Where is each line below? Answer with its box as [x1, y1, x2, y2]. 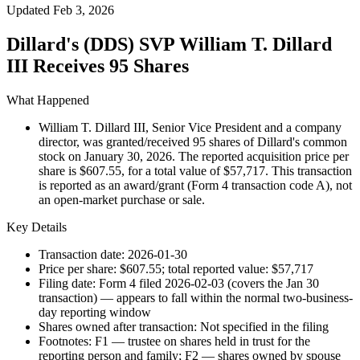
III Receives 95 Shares [6, 55, 189, 77]
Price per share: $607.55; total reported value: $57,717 [39, 262, 313, 276]
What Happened [6, 93, 89, 108]
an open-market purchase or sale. [39, 193, 205, 207]
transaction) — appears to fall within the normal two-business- [39, 291, 353, 305]
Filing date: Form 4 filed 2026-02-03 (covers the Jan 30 [39, 276, 319, 291]
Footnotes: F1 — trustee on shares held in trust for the [39, 334, 310, 349]
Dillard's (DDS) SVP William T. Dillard [6, 34, 332, 55]
